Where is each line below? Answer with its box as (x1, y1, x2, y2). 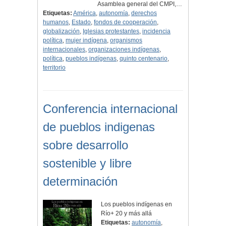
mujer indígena (66, 37, 107, 44)
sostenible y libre (43, 156, 132, 171)
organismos (110, 37, 142, 44)
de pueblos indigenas (43, 120, 155, 134)
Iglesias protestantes (83, 28, 139, 35)
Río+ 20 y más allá (101, 210, 152, 217)
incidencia (142, 28, 171, 35)
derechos (131, 10, 157, 17)
